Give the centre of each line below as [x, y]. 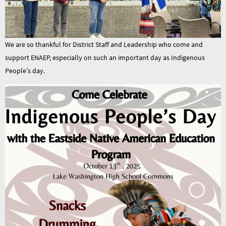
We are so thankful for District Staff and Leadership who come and [104, 44]
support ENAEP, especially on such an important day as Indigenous [105, 57]
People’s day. [25, 70]
